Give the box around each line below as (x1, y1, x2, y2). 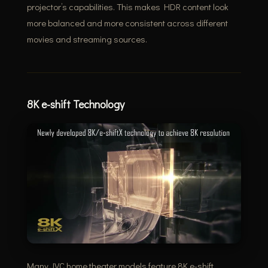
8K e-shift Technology (26, 96, 124, 111)
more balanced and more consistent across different (26, 16, 228, 29)
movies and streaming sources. (26, 32, 147, 45)
